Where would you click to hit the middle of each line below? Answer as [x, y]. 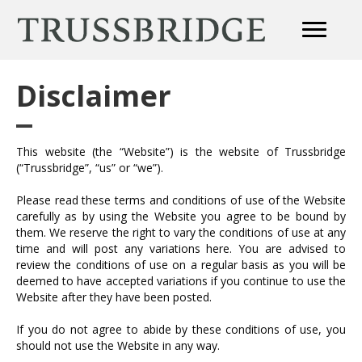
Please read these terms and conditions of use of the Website [181, 200]
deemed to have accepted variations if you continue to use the [181, 281]
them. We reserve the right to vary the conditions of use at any [181, 232]
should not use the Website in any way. [118, 345]
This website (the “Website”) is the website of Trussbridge [181, 152]
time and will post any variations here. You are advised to [181, 248]
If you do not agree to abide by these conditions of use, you [181, 329]
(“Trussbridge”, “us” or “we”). [90, 168]
